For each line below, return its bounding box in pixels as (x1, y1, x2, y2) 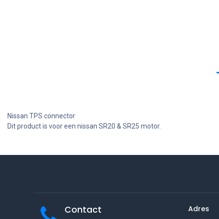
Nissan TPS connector (7, 112, 75, 120)
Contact (64, 204, 102, 216)
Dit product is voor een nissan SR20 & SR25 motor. (7, 122, 161, 130)
